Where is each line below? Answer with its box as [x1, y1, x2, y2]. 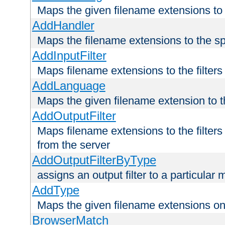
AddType [32, 183, 79, 197]
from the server [37, 139, 110, 152]
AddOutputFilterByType [32, 153, 156, 167]
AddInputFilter [32, 49, 106, 63]
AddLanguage [32, 79, 105, 93]
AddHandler [32, 19, 94, 33]
